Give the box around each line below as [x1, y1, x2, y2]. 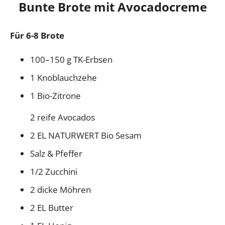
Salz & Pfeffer [30, 147, 82, 159]
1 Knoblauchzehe [30, 71, 97, 83]
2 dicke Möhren [30, 183, 91, 195]
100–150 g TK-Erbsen [30, 53, 115, 65]
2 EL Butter [30, 201, 73, 213]
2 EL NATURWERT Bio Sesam [30, 129, 142, 141]
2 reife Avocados [30, 111, 95, 123]
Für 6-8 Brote [10, 29, 64, 41]
